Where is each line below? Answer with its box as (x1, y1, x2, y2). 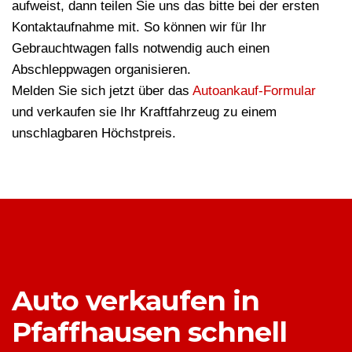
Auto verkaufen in (12, 284, 259, 318)
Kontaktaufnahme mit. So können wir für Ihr (12, 20, 266, 35)
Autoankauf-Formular (192, 83, 316, 99)
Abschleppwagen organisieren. (12, 62, 191, 78)
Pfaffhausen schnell (12, 315, 287, 350)
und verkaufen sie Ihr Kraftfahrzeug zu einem (12, 104, 277, 120)
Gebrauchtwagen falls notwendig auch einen (12, 41, 269, 57)
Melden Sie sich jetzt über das (12, 83, 192, 99)
